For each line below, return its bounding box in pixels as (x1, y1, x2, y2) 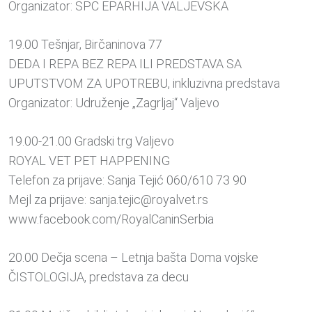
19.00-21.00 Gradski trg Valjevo (8, 134, 174, 149)
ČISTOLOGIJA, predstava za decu (8, 270, 189, 285)
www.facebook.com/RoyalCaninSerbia (8, 212, 214, 227)
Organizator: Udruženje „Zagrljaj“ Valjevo (8, 95, 219, 111)
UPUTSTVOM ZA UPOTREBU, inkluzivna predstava (8, 76, 280, 91)
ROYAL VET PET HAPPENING (8, 153, 170, 169)
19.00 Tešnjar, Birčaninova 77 (8, 37, 162, 52)
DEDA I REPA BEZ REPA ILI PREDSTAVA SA (8, 56, 242, 72)
